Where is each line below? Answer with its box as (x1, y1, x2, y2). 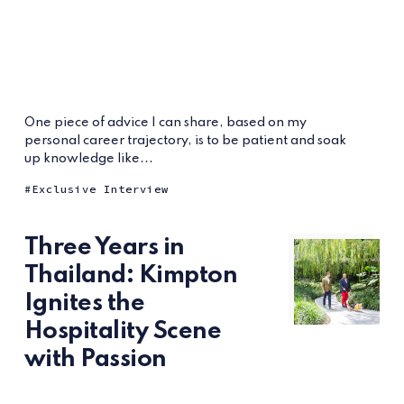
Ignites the (23, 290, 145, 316)
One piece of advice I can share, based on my (23, 115, 307, 129)
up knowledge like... (23, 151, 153, 165)
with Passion (23, 346, 167, 372)
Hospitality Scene (23, 318, 222, 344)
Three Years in (23, 234, 185, 260)
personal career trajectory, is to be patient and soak (23, 133, 346, 147)
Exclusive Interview (31, 181, 169, 196)
